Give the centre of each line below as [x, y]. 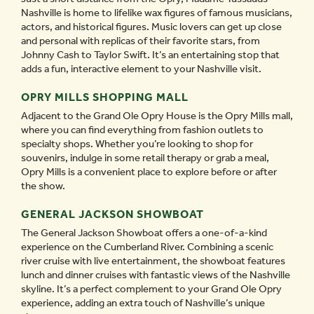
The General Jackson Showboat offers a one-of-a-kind [144, 233]
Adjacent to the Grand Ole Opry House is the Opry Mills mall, [157, 116]
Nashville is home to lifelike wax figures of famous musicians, [157, 13]
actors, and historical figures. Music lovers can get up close [151, 27]
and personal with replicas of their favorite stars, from [141, 41]
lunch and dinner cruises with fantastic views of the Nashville [156, 275]
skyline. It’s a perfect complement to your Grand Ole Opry [151, 289]
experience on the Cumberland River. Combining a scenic [147, 247]
